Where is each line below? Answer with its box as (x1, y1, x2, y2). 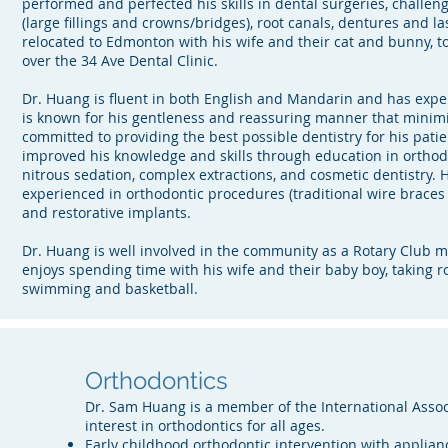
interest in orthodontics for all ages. (85, 416, 326, 435)
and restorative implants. (21, 203, 191, 222)
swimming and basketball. (21, 279, 198, 298)
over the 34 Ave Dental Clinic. (21, 51, 218, 70)
